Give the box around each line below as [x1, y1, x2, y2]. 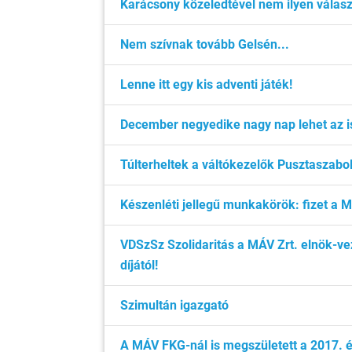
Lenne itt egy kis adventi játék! [120, 77, 292, 92]
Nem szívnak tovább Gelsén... [120, 37, 289, 52]
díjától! [120, 258, 158, 273]
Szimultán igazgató [120, 298, 229, 313]
